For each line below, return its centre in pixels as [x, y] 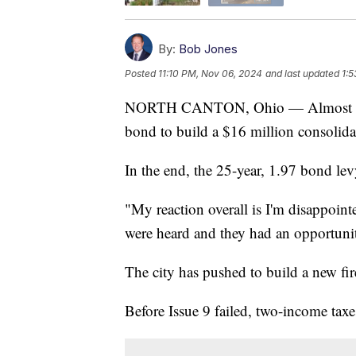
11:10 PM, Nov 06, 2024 [210, 73]
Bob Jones [208, 48]
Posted [141, 73]
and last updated [302, 73]
